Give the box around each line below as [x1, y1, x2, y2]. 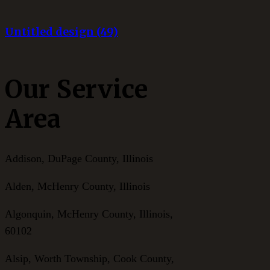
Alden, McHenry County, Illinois [5, 180, 150, 192]
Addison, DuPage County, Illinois [5, 152, 153, 165]
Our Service [5, 73, 148, 105]
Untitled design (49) [5, 24, 118, 39]
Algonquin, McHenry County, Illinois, [5, 207, 173, 220]
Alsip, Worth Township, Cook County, [5, 252, 174, 265]
